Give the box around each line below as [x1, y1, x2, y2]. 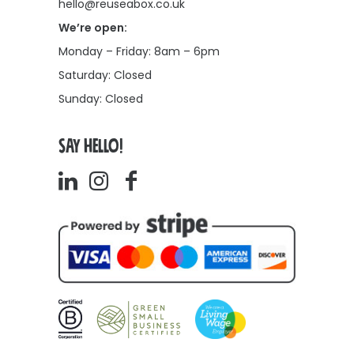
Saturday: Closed [58, 67, 152, 83]
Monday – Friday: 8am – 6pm [58, 43, 220, 59]
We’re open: [58, 20, 127, 36]
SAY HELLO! [58, 137, 122, 156]
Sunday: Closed [58, 91, 143, 107]
